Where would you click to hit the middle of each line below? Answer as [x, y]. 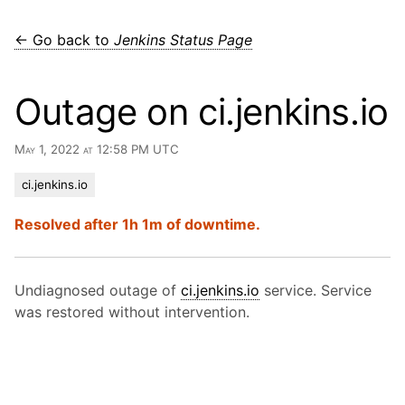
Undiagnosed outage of [98, 290]
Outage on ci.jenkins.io [202, 112]
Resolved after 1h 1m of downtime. [137, 224]
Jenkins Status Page [183, 40]
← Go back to [64, 40]
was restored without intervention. [132, 312]
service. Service [316, 290]
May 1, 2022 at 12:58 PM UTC [97, 149]
